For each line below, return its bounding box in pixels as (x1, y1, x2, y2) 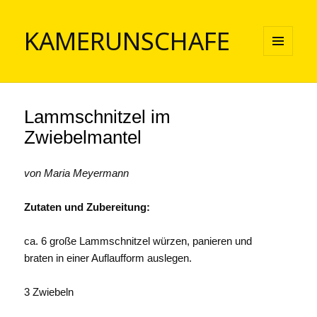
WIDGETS (263, 79, 305, 91)
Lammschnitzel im (24, 106, 171, 128)
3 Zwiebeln (24, 286, 74, 299)
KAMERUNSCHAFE (24, 24, 231, 58)
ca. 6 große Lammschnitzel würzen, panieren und (24, 235, 253, 248)
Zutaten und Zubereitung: (24, 201, 151, 214)
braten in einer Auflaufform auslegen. (24, 252, 192, 265)
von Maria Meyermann (24, 167, 129, 180)
